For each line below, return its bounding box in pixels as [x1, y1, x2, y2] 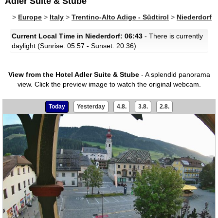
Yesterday [77, 103, 105, 110]
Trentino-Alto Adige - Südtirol [72, 13, 169, 21]
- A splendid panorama [139, 71, 210, 78]
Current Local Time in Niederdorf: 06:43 [12, 32, 143, 40]
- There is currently [143, 32, 203, 40]
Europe [18, 13, 42, 21]
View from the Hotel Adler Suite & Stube [8, 71, 139, 78]
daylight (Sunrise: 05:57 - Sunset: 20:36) [12, 42, 136, 50]
